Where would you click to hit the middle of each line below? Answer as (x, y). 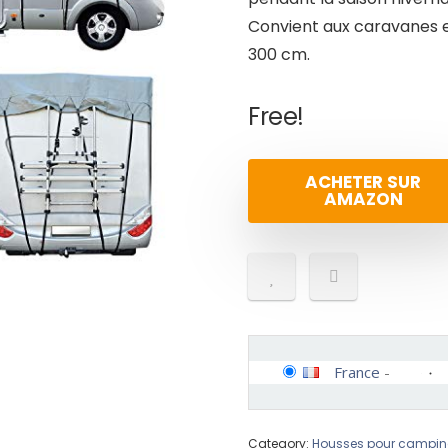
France (357, 372)
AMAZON (363, 199)
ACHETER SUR (363, 182)
